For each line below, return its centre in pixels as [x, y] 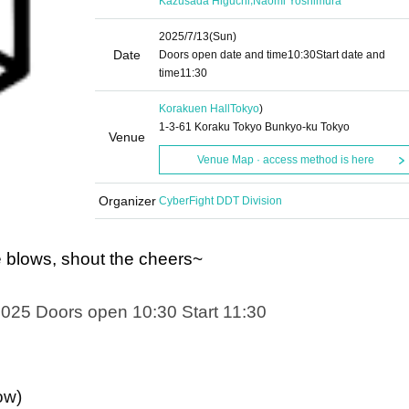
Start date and [351, 55]
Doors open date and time [223, 55]
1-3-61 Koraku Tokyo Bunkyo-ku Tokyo [254, 127]
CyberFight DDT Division [220, 201]
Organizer [127, 201]
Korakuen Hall [194, 109]
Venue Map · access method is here [285, 160]
